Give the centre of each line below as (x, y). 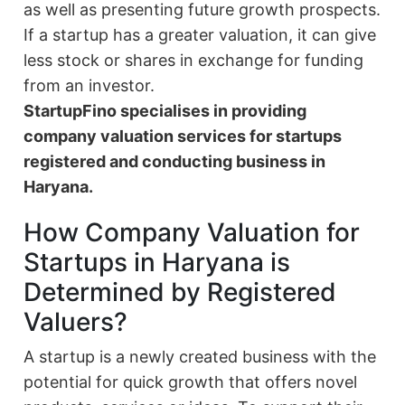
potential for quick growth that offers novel (191, 382)
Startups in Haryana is (157, 263)
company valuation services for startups (183, 137)
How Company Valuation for (192, 233)
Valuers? (76, 322)
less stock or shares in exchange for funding (194, 61)
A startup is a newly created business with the (200, 357)
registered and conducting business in (175, 162)
